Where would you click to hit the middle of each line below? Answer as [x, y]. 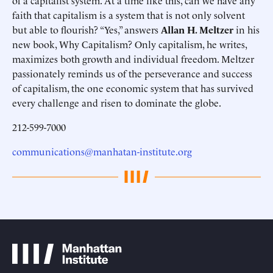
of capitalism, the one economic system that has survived [133, 88]
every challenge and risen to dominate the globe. [117, 103]
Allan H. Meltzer [197, 30]
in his [246, 30]
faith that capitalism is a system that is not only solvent [129, 15]
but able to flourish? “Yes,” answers [87, 30]
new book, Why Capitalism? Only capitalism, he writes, [129, 44]
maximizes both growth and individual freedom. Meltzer [133, 59]
